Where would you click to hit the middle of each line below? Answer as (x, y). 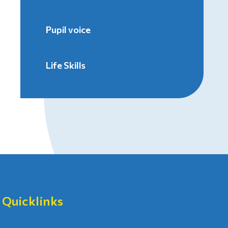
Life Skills (66, 65)
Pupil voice (68, 29)
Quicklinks (33, 201)
